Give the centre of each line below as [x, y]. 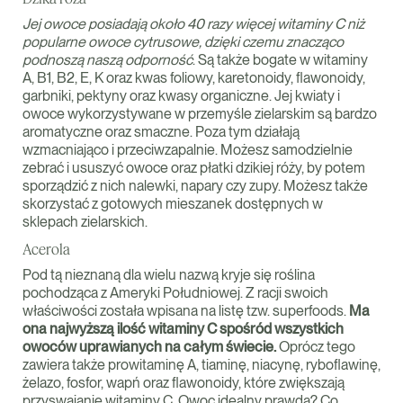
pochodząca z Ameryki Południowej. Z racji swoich [175, 293]
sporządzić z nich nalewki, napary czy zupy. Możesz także [195, 186]
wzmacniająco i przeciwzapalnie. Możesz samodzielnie [188, 150]
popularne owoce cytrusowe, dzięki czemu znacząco [183, 42]
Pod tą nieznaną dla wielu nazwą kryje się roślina [169, 275]
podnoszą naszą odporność [107, 60]
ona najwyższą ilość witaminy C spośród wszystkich [183, 329]
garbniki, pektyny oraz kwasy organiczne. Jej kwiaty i [181, 96]
